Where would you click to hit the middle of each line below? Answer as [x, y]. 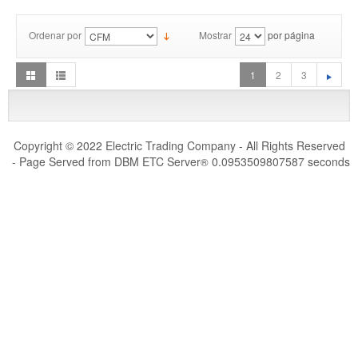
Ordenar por [55, 35]
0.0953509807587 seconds [279, 162]
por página [290, 35]
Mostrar [215, 35]
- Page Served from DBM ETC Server [104, 162]
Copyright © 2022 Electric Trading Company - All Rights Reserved [179, 146]
